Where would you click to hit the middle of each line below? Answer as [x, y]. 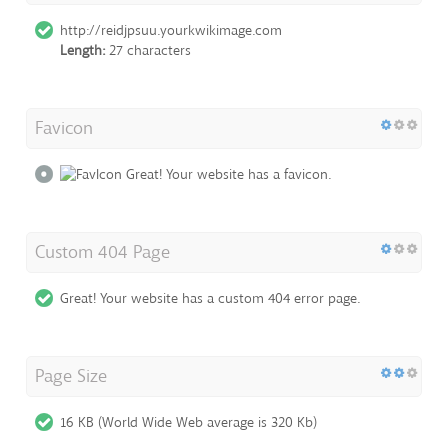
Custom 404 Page [102, 252]
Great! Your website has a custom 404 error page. [210, 299]
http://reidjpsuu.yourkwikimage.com [171, 30]
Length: [82, 50]
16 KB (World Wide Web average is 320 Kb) [188, 423]
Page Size [71, 376]
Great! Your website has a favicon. [226, 174]
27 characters [148, 50]
